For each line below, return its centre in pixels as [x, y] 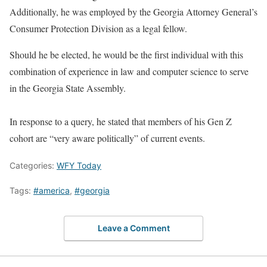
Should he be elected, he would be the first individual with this [126, 55]
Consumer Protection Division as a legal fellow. [98, 28]
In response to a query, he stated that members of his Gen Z [121, 121]
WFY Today [79, 165]
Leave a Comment [133, 228]
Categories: [33, 165]
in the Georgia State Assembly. [68, 88]
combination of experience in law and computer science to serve [129, 71]
